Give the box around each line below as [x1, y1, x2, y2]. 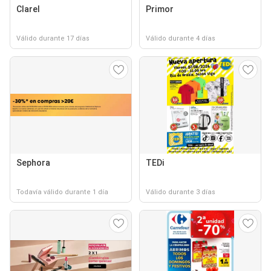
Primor [146, 4, 174, 14]
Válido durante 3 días [146, 188, 215, 196]
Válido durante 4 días [146, 34, 215, 42]
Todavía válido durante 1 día [16, 188, 108, 196]
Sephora [16, 157, 50, 168]
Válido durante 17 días [16, 34, 90, 42]
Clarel [16, 4, 40, 14]
